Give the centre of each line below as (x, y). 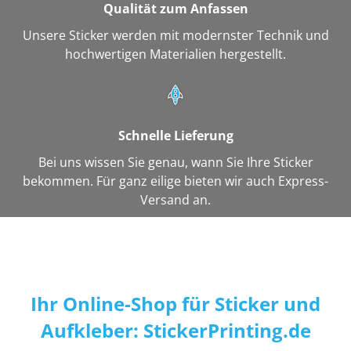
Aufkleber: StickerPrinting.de (175, 331)
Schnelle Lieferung (175, 136)
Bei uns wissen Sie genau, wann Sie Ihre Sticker (175, 163)
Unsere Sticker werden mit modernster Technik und (175, 36)
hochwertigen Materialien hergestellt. (175, 54)
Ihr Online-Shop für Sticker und (175, 304)
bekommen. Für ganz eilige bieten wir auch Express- (175, 181)
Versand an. (175, 200)
